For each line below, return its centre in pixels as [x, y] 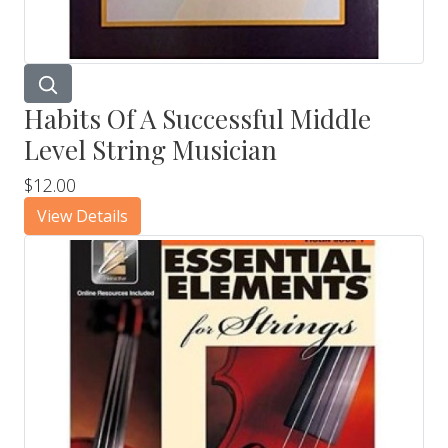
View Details [82, 215]
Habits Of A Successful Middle [197, 118]
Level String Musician [150, 149]
